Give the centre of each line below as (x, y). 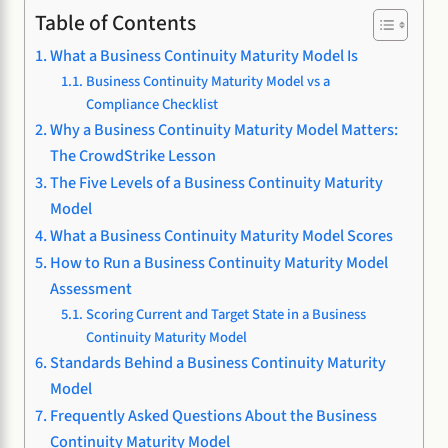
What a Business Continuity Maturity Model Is (204, 55)
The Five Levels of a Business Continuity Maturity (217, 182)
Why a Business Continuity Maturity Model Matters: (224, 129)
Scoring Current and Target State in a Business (225, 314)
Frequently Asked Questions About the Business (214, 415)
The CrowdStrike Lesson (133, 155)
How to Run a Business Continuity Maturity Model (219, 262)
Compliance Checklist (151, 104)
